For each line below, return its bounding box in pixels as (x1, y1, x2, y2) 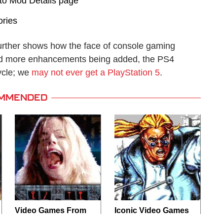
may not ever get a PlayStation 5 (32, 68, 160, 77)
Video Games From (15, 206, 87, 215)
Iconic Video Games (114, 206, 189, 215)
